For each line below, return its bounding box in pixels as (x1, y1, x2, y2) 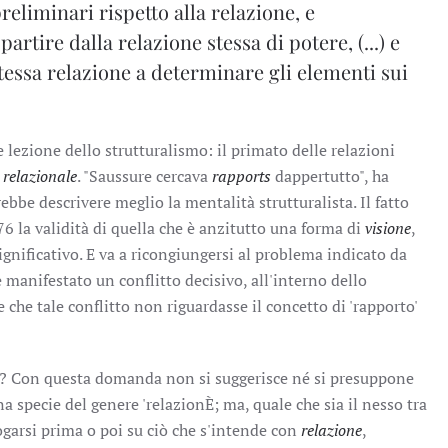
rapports (212, 165, 271, 187)
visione (365, 217, 411, 239)
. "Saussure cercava (77, 165, 212, 187)
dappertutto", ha (271, 165, 389, 187)
